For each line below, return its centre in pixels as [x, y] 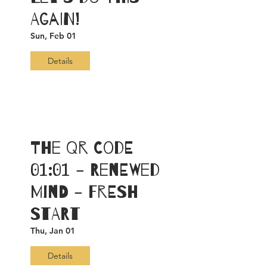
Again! [55, 19]
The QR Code [82, 148]
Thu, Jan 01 [53, 231]
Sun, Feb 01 [53, 36]
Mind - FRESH [84, 192]
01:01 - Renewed [95, 170]
